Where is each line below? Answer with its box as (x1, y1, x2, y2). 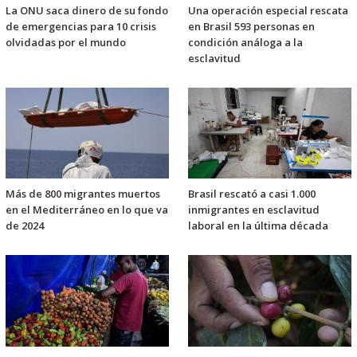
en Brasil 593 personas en (188, 19, 315, 34)
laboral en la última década (188, 218, 328, 233)
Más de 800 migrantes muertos (6, 186, 160, 202)
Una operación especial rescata (188, 3, 348, 18)
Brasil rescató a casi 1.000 (188, 186, 316, 202)
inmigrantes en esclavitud (188, 202, 320, 218)
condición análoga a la (188, 35, 303, 50)
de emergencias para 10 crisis (6, 19, 156, 34)
